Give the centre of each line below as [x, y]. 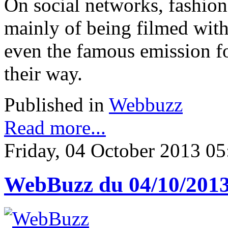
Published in [54, 104]
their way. [43, 73]
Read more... [55, 127]
